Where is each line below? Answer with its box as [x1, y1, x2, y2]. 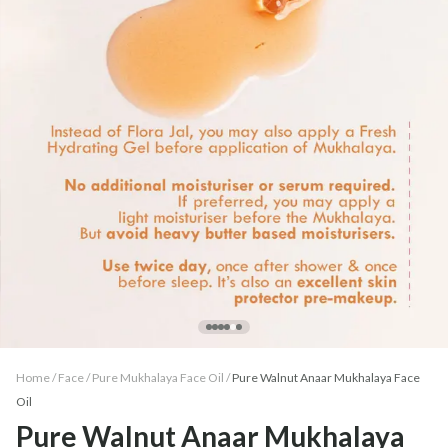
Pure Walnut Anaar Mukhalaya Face [232, 369, 420, 385]
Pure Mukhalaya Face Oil [92, 369, 224, 385]
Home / [16, 369, 56, 385]
